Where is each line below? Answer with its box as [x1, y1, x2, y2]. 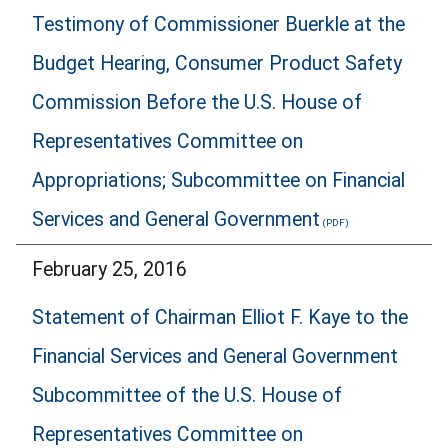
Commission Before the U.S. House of [32, 91, 362, 115]
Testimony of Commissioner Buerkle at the [32, 13, 405, 37]
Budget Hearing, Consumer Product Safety [32, 52, 402, 76]
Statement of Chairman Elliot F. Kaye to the [32, 306, 408, 330]
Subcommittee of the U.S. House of [32, 384, 342, 408]
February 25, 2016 [32, 257, 187, 281]
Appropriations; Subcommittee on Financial [32, 169, 405, 193]
